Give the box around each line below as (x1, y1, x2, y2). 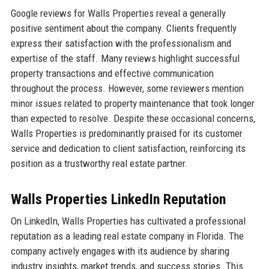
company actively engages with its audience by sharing (10, 245, 229, 258)
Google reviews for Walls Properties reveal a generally (10, 7, 226, 20)
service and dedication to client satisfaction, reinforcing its (10, 142, 246, 155)
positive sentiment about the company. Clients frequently (10, 22, 237, 35)
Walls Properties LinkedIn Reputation (10, 191, 226, 208)
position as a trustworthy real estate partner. (10, 157, 188, 170)
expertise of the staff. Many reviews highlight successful (10, 52, 240, 65)
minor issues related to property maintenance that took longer (10, 97, 255, 110)
